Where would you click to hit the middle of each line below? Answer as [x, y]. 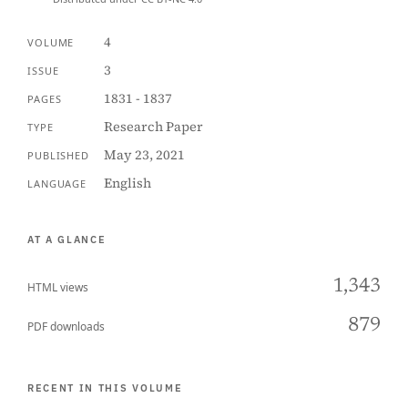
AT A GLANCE [67, 240]
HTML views [58, 287]
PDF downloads [66, 326]
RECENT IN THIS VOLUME [105, 388]
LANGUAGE [57, 184]
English [127, 183]
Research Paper [153, 127]
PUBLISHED [58, 155]
